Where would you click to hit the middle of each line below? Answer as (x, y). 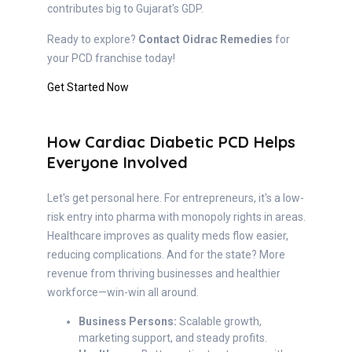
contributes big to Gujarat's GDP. (125, 9)
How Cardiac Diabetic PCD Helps (171, 142)
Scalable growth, (219, 322)
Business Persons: (128, 322)
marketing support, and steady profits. (173, 338)
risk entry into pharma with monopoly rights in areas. (176, 217)
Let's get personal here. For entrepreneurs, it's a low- (176, 198)
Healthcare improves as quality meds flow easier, (168, 236)
